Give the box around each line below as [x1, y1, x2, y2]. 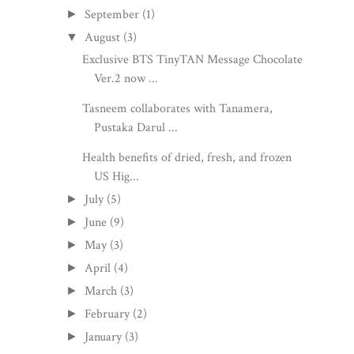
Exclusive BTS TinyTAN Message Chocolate [81, 51, 303, 69]
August [85, 29, 121, 47]
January [85, 329, 122, 346]
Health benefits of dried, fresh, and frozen [81, 149, 292, 167]
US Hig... [93, 168, 139, 186]
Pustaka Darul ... [93, 119, 178, 137]
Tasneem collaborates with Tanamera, [81, 100, 273, 118]
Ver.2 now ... [93, 70, 158, 88]
